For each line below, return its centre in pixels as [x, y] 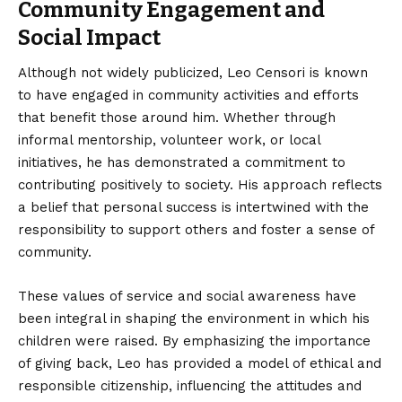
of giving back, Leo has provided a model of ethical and [200, 364]
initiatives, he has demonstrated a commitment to [182, 163]
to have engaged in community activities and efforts [188, 96]
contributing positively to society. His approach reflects [200, 185]
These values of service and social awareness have [187, 297]
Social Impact [89, 37]
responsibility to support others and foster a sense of [196, 230]
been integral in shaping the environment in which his [194, 319]
